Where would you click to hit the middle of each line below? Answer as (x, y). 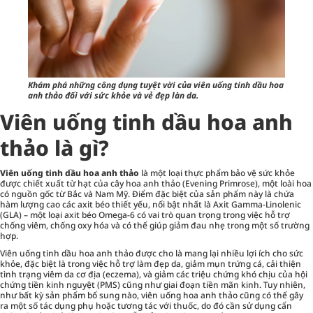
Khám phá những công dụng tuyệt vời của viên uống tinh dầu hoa (156, 85)
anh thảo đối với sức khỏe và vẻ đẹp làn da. (113, 95)
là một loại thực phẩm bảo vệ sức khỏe (217, 173)
